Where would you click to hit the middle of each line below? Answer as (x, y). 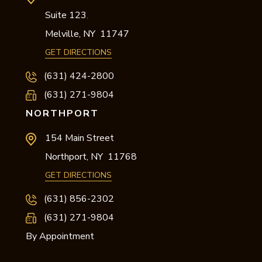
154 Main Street (80, 138)
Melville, (63, 34)
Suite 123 (66, 15)
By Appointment (60, 236)
